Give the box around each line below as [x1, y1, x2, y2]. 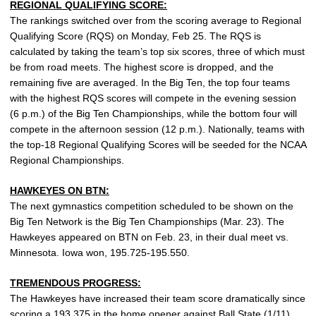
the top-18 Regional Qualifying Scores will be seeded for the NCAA [10, 139, 306, 150]
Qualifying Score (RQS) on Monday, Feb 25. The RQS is [10, 30, 261, 42]
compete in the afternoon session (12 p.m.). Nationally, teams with [10, 123, 305, 135]
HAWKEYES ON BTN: [10, 185, 109, 196]
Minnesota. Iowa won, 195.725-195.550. [10, 247, 190, 258]
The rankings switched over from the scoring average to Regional [10, 15, 301, 26]
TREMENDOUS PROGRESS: [10, 277, 141, 288]
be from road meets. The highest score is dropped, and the [10, 61, 274, 73]
